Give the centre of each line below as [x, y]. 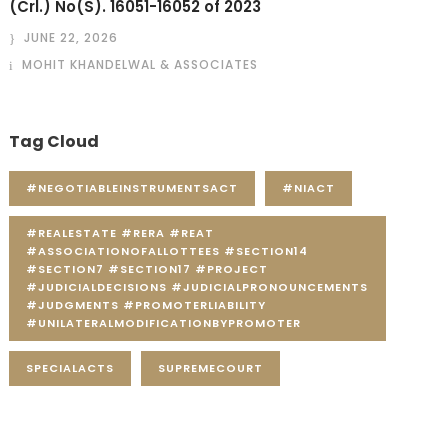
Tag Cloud [54, 141]
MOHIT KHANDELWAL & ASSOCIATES [140, 64]
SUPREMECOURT [211, 368]
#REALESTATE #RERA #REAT [120, 233]
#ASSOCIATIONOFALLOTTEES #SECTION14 [167, 251]
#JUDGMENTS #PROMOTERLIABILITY [146, 305]
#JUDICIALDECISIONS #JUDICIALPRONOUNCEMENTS [197, 287]
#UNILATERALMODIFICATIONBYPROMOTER [164, 323]
